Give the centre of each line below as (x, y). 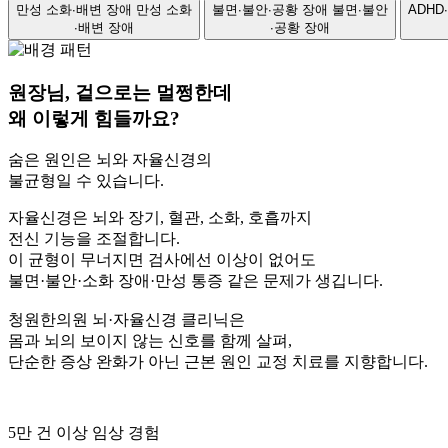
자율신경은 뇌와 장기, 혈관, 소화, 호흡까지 (160, 218)
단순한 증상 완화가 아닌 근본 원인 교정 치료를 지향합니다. (218, 362)
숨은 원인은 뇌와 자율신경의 (110, 160)
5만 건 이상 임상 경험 (84, 433)
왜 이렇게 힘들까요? (94, 118)
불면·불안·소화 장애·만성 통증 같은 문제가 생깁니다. (195, 281)
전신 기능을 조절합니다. (94, 239)
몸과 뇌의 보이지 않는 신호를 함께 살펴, (150, 341)
